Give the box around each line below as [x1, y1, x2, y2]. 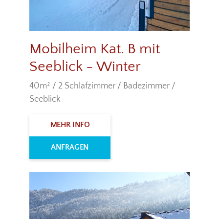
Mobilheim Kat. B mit [29, 41, 160, 58]
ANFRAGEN [51, 143, 89, 152]
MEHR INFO [50, 120, 90, 130]
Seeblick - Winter [29, 59, 141, 75]
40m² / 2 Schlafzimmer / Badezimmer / [29, 81, 175, 91]
